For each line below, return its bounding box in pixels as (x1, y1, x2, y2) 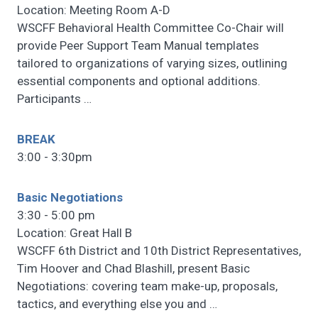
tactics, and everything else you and (17, 297, 209, 312)
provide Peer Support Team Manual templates (17, 38, 259, 53)
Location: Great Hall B (17, 226, 132, 241)
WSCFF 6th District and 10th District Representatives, (17, 243, 301, 258)
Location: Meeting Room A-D (17, 3, 170, 18)
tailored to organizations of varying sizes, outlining (17, 56, 287, 71)
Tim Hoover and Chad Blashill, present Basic (17, 261, 250, 276)
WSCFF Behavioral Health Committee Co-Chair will (17, 21, 284, 35)
